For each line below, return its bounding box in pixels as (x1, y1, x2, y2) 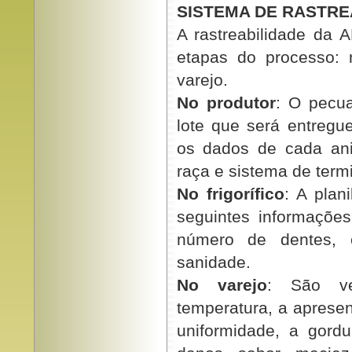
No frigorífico (176, 185, 284, 203)
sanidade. (176, 253, 251, 271)
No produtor (176, 93, 276, 112)
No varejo (176, 276, 267, 294)
